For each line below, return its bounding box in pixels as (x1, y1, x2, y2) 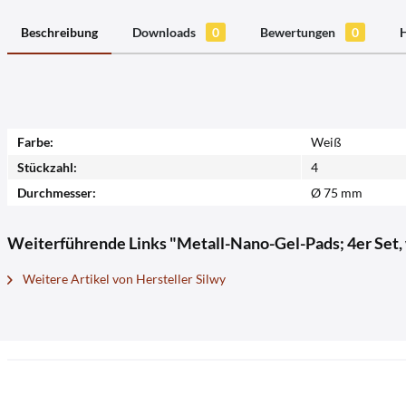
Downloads (132, 24, 198, 40)
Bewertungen (260, 24, 338, 40)
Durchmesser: (17, 185, 96, 200)
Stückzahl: (17, 159, 77, 175)
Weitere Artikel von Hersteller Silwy (20, 271, 226, 286)
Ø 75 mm (311, 185, 362, 200)
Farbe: (17, 134, 53, 150)
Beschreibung (21, 24, 98, 40)
